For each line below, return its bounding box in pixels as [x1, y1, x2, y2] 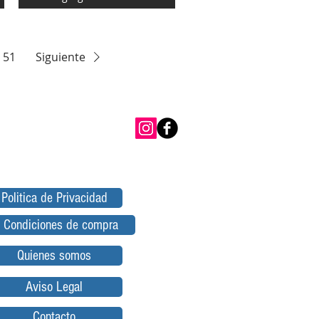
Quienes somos [17, 248, 91, 264]
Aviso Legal [26, 279, 83, 296]
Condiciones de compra [3, 217, 118, 234]
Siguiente [35, 49, 85, 66]
